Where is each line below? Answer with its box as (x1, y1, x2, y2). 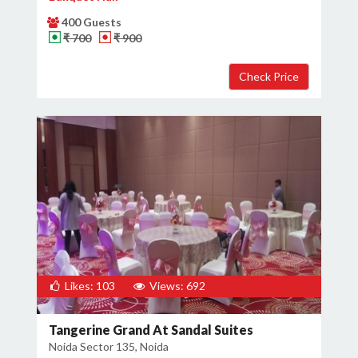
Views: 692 (145, 279, 205, 293)
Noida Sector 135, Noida (49, 340, 169, 354)
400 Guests (62, 14, 121, 29)
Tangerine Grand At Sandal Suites (49, 322, 253, 338)
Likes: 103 (60, 279, 115, 293)
